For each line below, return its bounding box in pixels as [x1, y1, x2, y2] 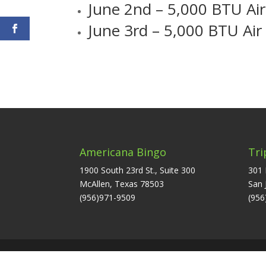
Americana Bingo [80, 144, 167, 159]
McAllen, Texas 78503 [80, 178, 164, 189]
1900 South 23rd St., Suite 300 [80, 164, 196, 176]
